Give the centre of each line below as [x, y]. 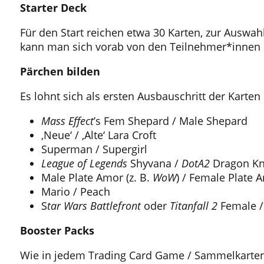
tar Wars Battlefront [94, 206]
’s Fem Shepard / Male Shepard [170, 121]
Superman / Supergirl [94, 149]
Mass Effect [67, 121]
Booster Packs [57, 231]
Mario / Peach [75, 192]
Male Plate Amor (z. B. [97, 178]
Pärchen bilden [60, 72]
